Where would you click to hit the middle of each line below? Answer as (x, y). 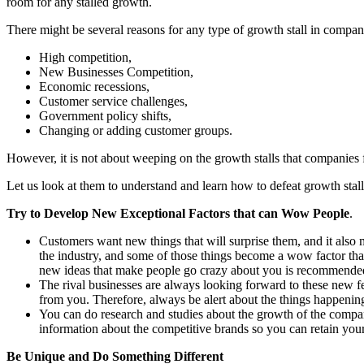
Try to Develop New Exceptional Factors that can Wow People (178, 213)
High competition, (85, 57)
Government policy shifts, (105, 115)
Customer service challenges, (113, 101)
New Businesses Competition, (116, 71)
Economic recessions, (94, 86)
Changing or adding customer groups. (136, 130)
